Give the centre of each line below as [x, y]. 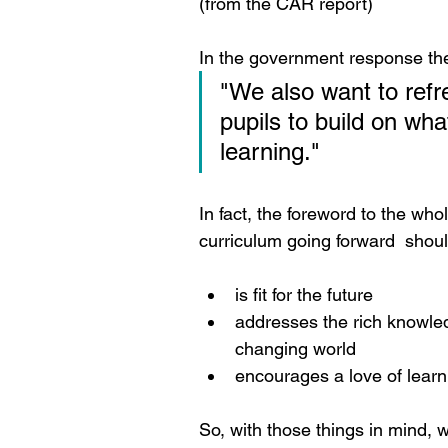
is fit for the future [304, 294]
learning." [270, 151]
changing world [295, 348]
